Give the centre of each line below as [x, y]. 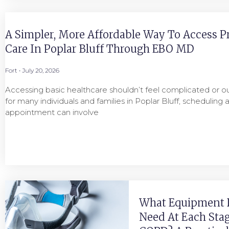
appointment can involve [52, 112]
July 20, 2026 [40, 70]
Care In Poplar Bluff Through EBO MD [101, 49]
